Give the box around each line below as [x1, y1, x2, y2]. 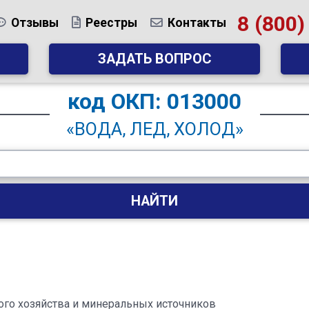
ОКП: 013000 [106, 88, 241, 114]
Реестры [85, 16, 137, 30]
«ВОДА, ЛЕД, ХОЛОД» [66, 118, 243, 139]
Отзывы [10, 16, 59, 30]
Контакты [167, 16, 226, 30]
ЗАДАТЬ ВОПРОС [98, 51, 211, 67]
